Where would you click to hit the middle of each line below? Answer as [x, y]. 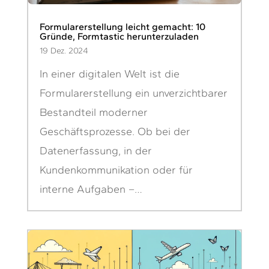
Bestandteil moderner [93, 113]
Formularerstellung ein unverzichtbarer [133, 93]
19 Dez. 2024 [64, 51]
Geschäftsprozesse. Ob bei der [115, 132]
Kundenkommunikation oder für [116, 170]
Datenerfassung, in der [95, 151]
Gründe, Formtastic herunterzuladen [119, 37]
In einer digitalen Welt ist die [109, 74]
